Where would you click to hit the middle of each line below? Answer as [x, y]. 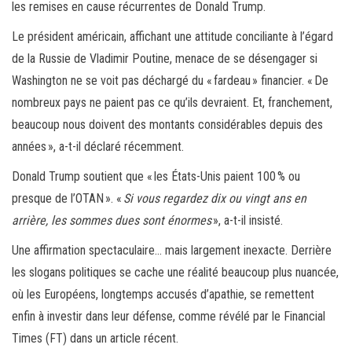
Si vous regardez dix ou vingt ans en [215, 198]
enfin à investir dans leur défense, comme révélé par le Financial [169, 316]
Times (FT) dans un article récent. [95, 338]
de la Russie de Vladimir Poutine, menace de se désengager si [165, 58]
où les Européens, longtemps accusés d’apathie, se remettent [163, 294]
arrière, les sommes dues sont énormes [112, 220]
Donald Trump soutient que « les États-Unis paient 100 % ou [156, 176]
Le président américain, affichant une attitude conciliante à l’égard [172, 36]
